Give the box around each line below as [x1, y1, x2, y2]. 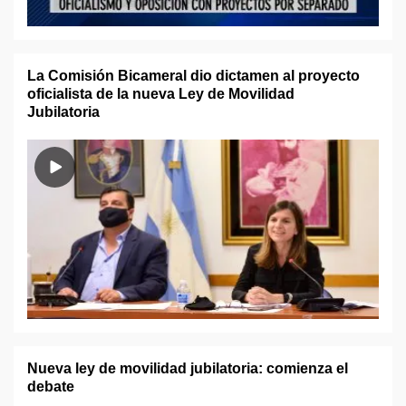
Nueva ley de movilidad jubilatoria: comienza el [27, 361, 348, 376]
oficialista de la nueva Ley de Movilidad [27, 86, 295, 101]
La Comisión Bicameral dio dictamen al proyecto [27, 68, 360, 83]
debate [27, 379, 74, 394]
